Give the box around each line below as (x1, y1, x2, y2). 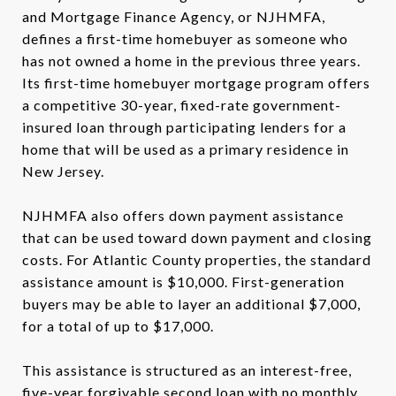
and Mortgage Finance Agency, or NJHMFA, (22, 7, 325, 25)
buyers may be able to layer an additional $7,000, (22, 294, 361, 312)
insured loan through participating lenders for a (22, 118, 346, 135)
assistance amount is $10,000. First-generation (22, 272, 345, 290)
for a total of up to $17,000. (22, 316, 214, 334)
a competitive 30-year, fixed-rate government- (22, 95, 341, 113)
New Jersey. (22, 162, 104, 179)
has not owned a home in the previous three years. (22, 51, 361, 69)
